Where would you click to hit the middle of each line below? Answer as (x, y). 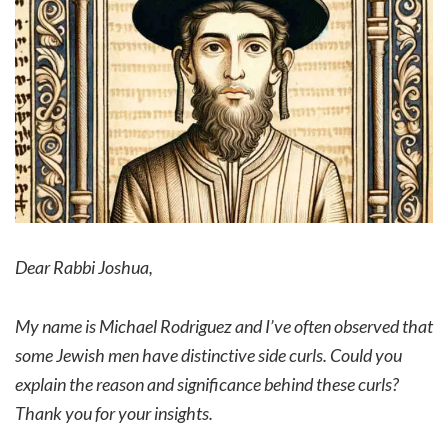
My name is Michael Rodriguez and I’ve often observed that (224, 326)
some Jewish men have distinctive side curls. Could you (208, 355)
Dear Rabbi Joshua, (84, 267)
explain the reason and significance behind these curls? (207, 384)
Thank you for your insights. (114, 413)
